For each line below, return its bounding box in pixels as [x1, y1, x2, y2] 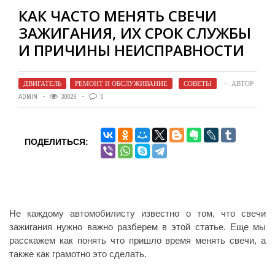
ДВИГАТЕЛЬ [23, 79, 61, 88]
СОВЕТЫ [184, 79, 212, 88]
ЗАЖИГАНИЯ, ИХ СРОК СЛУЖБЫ [18, 23, 251, 43]
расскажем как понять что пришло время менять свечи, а [9, 235, 266, 246]
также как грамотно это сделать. [9, 249, 147, 259]
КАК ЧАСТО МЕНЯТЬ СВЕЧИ [18, 6, 217, 26]
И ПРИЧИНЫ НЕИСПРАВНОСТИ [18, 40, 244, 60]
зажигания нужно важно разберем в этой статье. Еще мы [9, 222, 266, 232]
